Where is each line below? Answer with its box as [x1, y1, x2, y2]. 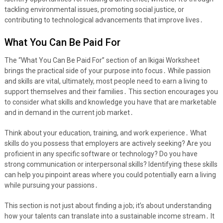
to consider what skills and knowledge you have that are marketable [4, 98, 217, 107]
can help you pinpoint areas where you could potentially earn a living [4, 171, 216, 179]
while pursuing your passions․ [4, 181, 98, 190]
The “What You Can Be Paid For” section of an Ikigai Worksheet [4, 56, 200, 65]
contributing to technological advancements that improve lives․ [4, 16, 203, 24]
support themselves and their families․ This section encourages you [4, 88, 218, 96]
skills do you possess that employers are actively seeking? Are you [4, 139, 211, 148]
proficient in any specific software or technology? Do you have [4, 150, 198, 158]
